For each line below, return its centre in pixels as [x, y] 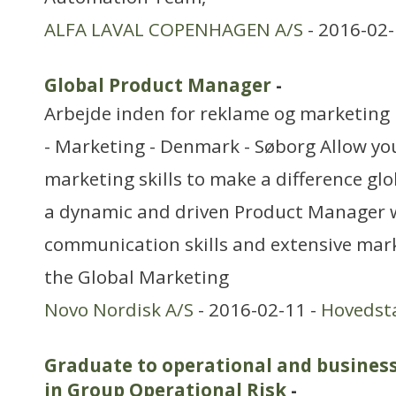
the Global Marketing [137, 277]
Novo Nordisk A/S [119, 309]
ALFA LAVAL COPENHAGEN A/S [174, 29]
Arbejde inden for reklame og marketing [217, 113]
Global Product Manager [158, 85]
